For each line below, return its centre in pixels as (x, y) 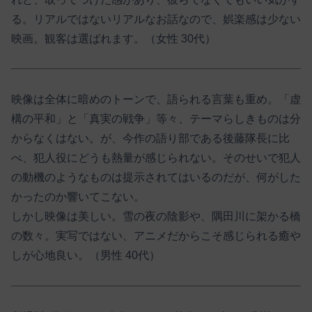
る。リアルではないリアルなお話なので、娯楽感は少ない (156, 19)
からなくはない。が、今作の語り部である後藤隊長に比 (150, 139)
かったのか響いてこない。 (78, 197)
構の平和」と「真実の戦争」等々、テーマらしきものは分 (156, 119)
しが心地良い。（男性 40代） (86, 256)
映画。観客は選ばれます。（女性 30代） (114, 38)
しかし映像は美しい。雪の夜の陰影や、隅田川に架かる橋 (156, 217)
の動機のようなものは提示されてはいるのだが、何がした (156, 178)
